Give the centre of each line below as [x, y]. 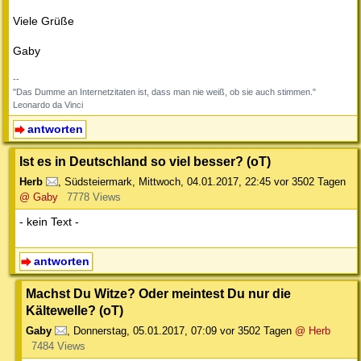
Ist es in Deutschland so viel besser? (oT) [145, 162]
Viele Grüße [44, 21]
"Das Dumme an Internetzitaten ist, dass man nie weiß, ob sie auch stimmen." [164, 92]
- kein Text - [49, 222]
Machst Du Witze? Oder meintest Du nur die [158, 294]
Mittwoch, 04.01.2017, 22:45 [205, 182]
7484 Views [58, 346]
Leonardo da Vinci [48, 105]
